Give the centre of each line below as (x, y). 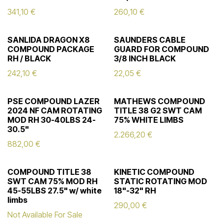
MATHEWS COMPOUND (159, 101)
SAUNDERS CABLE (150, 40)
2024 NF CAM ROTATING (55, 110)
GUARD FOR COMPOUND (161, 49)
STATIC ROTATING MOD (160, 181)
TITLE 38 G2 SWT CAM (158, 110)
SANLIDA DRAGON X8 (49, 40)
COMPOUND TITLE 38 (49, 172)
